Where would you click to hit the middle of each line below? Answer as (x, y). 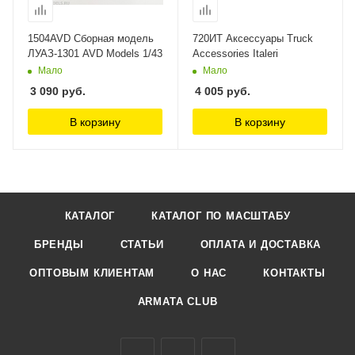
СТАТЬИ (142, 245)
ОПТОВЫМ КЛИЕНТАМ (92, 273)
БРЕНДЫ (59, 245)
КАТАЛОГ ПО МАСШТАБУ (221, 216)
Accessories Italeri (235, 54)
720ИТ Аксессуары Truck (253, 39)
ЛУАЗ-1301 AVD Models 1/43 (95, 54)
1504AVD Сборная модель (91, 39)
